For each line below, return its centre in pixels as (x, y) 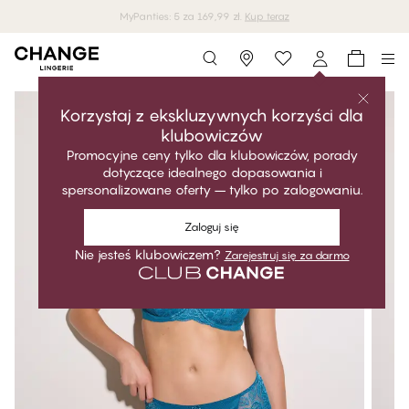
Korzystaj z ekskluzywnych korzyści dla (212, 115)
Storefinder (274, 63)
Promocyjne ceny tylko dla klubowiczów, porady (212, 155)
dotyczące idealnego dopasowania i (212, 172)
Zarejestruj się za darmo (287, 256)
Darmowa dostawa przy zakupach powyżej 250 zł (204, 16)
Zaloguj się (212, 227)
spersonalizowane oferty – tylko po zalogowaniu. (212, 189)
